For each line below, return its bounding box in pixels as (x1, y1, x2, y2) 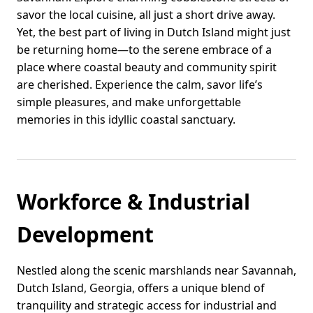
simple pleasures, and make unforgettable (17, 94, 241, 110)
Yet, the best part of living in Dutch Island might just (17, 24, 291, 41)
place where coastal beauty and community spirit (17, 59, 277, 75)
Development (17, 220, 154, 249)
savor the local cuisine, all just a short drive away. (17, 7, 275, 23)
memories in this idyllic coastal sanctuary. (17, 112, 235, 128)
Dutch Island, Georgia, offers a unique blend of (17, 280, 265, 296)
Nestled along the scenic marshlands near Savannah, (17, 263, 296, 279)
